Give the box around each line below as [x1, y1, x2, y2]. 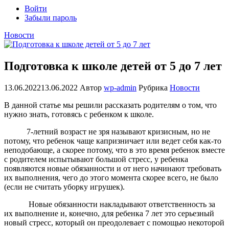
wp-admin [104, 83, 136, 92]
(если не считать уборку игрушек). [4, 182, 125, 191]
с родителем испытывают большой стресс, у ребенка [4, 154, 188, 164]
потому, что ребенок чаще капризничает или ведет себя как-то [4, 136, 221, 145]
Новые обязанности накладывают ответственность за [4, 199, 215, 209]
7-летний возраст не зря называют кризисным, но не [4, 127, 210, 136]
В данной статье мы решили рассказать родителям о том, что [4, 100, 217, 109]
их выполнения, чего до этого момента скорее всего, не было [4, 173, 218, 182]
